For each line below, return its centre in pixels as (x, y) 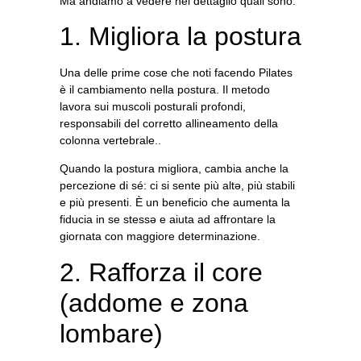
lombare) (111, 333)
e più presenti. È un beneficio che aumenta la (175, 203)
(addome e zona (154, 303)
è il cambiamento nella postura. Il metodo (165, 89)
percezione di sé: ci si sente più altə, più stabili (177, 186)
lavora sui (86, 106)
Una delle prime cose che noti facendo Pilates (176, 72)
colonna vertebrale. (109, 140)
